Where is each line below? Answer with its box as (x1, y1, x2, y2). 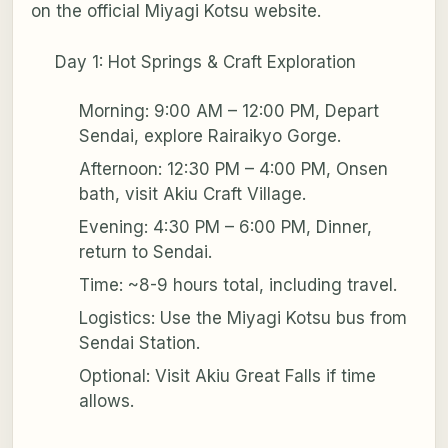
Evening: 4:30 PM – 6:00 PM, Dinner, (78, 216, 372, 237)
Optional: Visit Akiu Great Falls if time (78, 365, 376, 386)
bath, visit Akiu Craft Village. (78, 183, 306, 204)
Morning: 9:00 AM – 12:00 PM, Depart (78, 100, 379, 121)
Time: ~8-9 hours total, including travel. (78, 274, 397, 295)
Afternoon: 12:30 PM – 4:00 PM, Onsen (78, 158, 388, 179)
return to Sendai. (78, 241, 212, 262)
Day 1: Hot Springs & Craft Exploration (54, 51, 356, 72)
